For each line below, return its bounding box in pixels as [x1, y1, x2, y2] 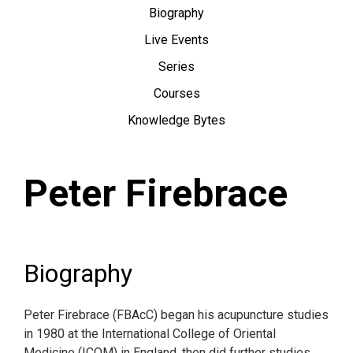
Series [158, 59, 195, 74]
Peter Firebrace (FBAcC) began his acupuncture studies [24, 307, 329, 322]
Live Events [144, 32, 209, 47]
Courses [153, 86, 200, 101]
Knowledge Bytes [128, 113, 225, 128]
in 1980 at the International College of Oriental [24, 326, 276, 341]
